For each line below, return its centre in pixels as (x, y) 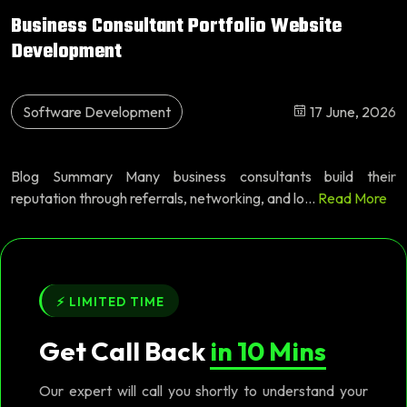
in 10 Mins (268, 350)
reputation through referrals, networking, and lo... (164, 198)
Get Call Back (124, 350)
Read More (352, 198)
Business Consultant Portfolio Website (176, 26)
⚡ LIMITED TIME (110, 301)
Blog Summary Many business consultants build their (203, 176)
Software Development (97, 111)
